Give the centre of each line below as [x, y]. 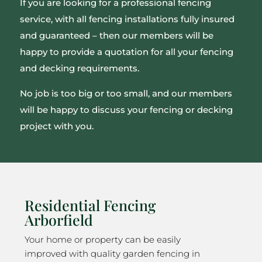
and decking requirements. [79, 68]
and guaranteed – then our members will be [116, 35]
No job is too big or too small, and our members [126, 93]
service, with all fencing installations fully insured [127, 19]
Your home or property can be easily [103, 239]
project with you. [56, 126]
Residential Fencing [90, 205]
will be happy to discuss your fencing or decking [126, 110]
